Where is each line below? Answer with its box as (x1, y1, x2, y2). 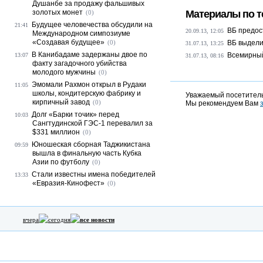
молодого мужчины (32, 68, 96, 76)
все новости (80, 216, 114, 223)
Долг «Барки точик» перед (32, 110, 119, 119)
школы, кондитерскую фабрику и (32, 89, 141, 97)
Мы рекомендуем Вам (186, 99, 260, 107)
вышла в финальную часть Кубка (32, 149, 141, 157)
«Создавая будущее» (32, 38, 104, 46)
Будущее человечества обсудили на (32, 21, 153, 29)
